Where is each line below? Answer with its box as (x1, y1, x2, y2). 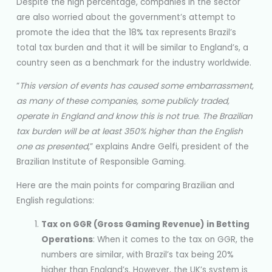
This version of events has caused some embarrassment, (19, 80, 254, 92)
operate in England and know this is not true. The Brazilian (16, 110, 253, 123)
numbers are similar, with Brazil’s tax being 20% (41, 248, 234, 260)
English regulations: (16, 195, 95, 207)
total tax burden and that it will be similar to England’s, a (16, 41, 249, 53)
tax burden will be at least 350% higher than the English (16, 126, 243, 138)
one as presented (16, 141, 89, 153)
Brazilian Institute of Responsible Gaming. (16, 156, 186, 168)
